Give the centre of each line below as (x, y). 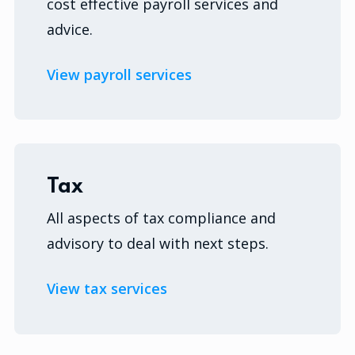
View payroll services (120, 74)
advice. (70, 29)
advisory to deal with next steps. (158, 244)
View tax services (107, 289)
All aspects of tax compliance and (162, 218)
